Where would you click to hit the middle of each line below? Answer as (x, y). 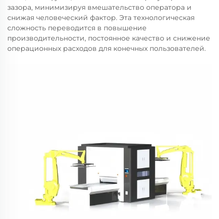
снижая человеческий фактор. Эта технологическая (101, 17)
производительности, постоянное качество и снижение (109, 38)
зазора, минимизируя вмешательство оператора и (99, 7)
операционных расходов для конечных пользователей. (107, 48)
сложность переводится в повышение (77, 28)
